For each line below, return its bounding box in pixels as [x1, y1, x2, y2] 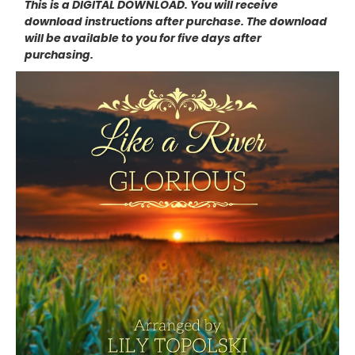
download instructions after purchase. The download [24, 13, 327, 29]
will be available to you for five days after [24, 29, 261, 46]
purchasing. [24, 46, 94, 63]
